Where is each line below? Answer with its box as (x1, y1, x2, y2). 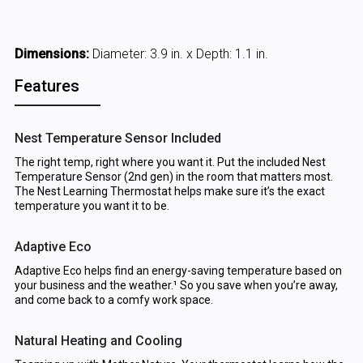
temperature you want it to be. (14, 199, 169, 213)
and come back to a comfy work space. (14, 293, 213, 307)
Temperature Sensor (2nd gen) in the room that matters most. (14, 170, 333, 184)
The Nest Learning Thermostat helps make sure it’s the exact (14, 185, 325, 199)
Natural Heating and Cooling (14, 333, 182, 349)
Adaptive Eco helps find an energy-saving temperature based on (14, 264, 342, 278)
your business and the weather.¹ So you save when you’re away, (14, 279, 338, 293)
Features (14, 76, 79, 96)
